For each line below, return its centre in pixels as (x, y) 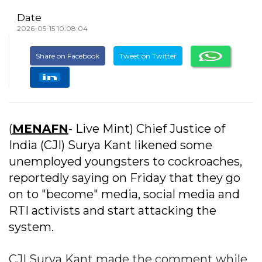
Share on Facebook (68, 56)
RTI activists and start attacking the (113, 211)
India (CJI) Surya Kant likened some (111, 145)
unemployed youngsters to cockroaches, (125, 162)
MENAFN (40, 129)
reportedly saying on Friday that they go (125, 178)
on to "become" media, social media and (124, 194)
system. (31, 227)
